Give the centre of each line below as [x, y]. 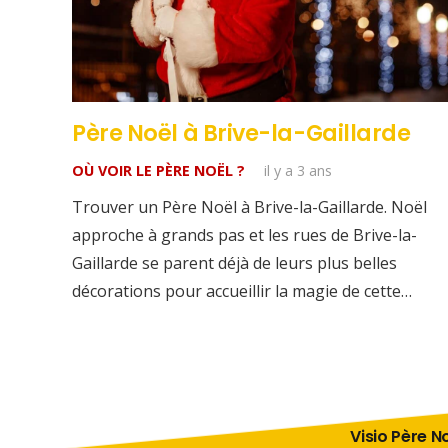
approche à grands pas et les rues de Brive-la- [244, 235]
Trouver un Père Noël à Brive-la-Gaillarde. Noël [249, 207]
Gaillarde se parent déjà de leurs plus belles [234, 263]
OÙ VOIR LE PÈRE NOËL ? [158, 171]
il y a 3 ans [298, 171]
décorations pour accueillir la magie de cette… [242, 291]
